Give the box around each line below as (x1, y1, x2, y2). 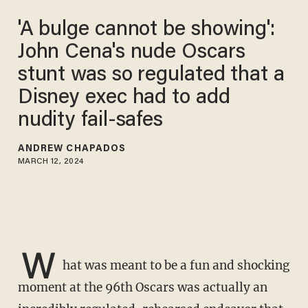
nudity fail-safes (17, 110, 164, 131)
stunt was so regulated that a (17, 65, 285, 86)
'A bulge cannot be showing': (17, 19, 275, 41)
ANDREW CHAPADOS (17, 144, 126, 154)
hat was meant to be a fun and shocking (62, 258, 289, 274)
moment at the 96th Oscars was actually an (17, 280, 267, 296)
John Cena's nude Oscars (17, 42, 245, 63)
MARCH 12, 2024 (17, 157, 84, 166)
